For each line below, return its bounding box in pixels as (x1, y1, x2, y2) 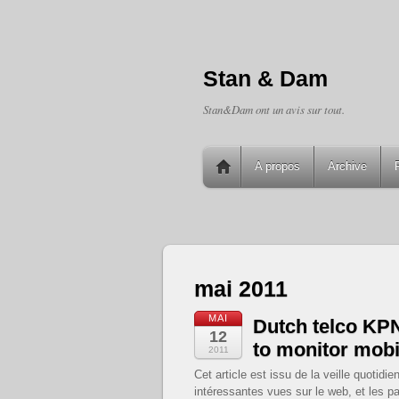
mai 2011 (194, 277, 288, 301)
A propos (255, 159, 300, 173)
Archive (328, 159, 367, 173)
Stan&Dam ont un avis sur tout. (203, 102, 345, 117)
